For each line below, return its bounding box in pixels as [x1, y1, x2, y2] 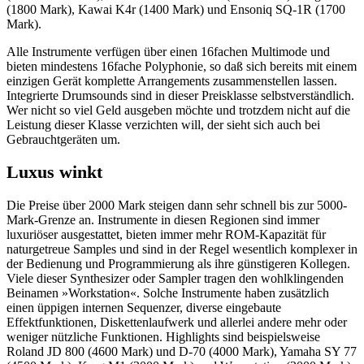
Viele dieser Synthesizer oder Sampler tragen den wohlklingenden [6, 271, 344, 285]
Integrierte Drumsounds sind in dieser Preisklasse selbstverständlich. [6, 88, 354, 102]
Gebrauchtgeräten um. [6, 132, 120, 146]
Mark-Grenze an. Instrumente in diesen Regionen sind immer [6, 212, 319, 227]
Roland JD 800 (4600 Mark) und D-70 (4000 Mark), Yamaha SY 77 [6, 344, 357, 358]
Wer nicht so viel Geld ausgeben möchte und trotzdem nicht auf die [6, 102, 350, 117]
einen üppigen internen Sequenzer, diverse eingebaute [6, 300, 281, 314]
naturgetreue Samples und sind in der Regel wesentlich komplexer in [6, 241, 357, 256]
